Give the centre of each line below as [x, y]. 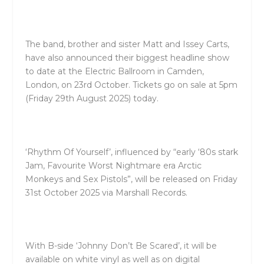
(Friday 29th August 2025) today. [92, 98]
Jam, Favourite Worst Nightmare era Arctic [113, 165]
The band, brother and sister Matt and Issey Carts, [127, 44]
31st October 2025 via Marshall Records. [106, 192]
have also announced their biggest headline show [127, 57]
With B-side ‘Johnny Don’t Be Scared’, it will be [121, 246]
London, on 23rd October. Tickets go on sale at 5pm [131, 85]
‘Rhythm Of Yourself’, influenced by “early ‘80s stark [131, 152]
